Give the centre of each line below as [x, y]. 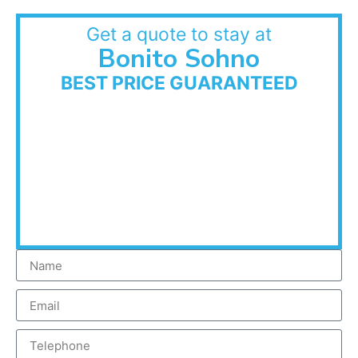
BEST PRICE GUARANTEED [179, 84]
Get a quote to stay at [179, 35]
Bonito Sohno [179, 59]
